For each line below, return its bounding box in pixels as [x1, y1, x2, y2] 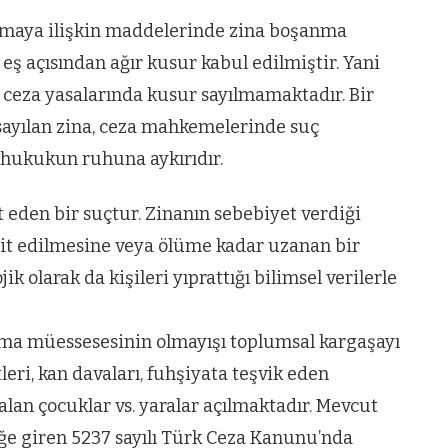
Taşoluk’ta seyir [134, 18, 400, 61]
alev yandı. [134, 123, 311, 166]
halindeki [134, 53, 289, 96]
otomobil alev [134, 88, 362, 131]
